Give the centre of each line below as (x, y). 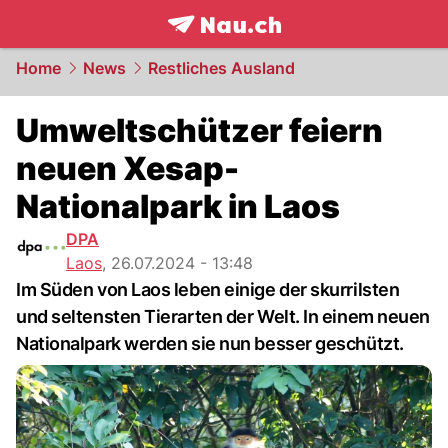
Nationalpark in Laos (178, 206)
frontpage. (211, 46)
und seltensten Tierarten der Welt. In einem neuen (223, 316)
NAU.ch (288, 46)
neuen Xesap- (127, 168)
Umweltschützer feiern (199, 130)
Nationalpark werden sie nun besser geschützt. (210, 343)
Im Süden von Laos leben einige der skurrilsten (208, 289)
